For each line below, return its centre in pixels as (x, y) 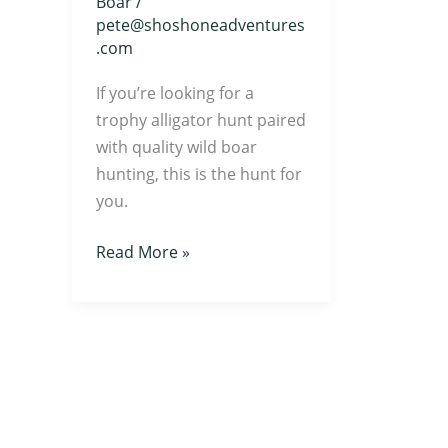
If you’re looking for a (175, 92)
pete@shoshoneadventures (200, 25)
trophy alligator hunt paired (201, 119)
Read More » (143, 251)
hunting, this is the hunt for (199, 173)
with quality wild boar (176, 146)
